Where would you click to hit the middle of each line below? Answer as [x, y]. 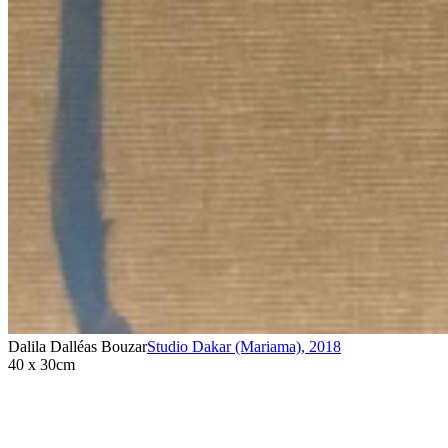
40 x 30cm [41, 364]
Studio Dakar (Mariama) [224, 346]
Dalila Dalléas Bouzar [77, 346]
